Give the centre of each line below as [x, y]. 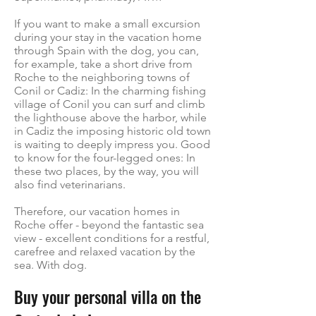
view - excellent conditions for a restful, [112, 238]
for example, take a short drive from [103, 64]
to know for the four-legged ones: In [105, 158]
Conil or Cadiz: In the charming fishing [110, 91]
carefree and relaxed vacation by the [105, 251]
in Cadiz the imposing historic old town [113, 131]
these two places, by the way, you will [107, 171]
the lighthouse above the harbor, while [110, 117]
